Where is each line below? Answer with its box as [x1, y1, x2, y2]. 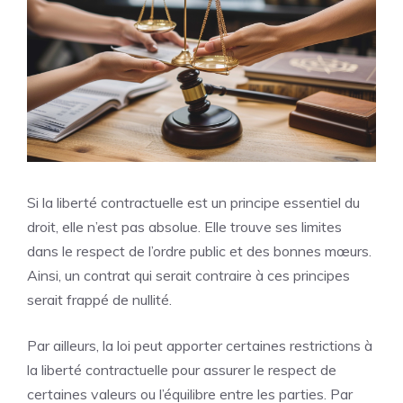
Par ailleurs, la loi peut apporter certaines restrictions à [27, 336, 372, 354]
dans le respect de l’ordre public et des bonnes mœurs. [27, 241, 372, 260]
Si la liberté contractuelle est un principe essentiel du [27, 193, 360, 211]
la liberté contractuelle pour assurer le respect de [27, 360, 336, 379]
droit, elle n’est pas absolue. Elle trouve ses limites [27, 217, 342, 236]
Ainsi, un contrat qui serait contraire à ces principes [27, 265, 350, 284]
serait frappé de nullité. [27, 290, 172, 309]
